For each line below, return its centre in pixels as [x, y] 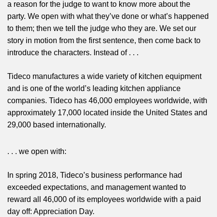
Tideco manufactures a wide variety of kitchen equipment [104, 76]
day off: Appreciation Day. [51, 211]
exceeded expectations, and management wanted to [97, 187]
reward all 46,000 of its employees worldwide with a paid [104, 199]
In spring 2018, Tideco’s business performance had [95, 175]
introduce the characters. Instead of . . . [73, 52]
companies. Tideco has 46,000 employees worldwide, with [107, 100]
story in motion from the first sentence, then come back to [104, 40]
